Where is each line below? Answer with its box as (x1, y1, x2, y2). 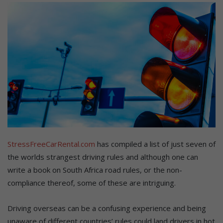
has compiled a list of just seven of (95, 138, 216, 149)
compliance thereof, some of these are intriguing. (7, 177, 176, 188)
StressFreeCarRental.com (7, 138, 95, 149)
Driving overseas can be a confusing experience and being (7, 203, 206, 213)
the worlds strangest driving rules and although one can (7, 151, 198, 162)
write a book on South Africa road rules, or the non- (7, 164, 182, 175)
